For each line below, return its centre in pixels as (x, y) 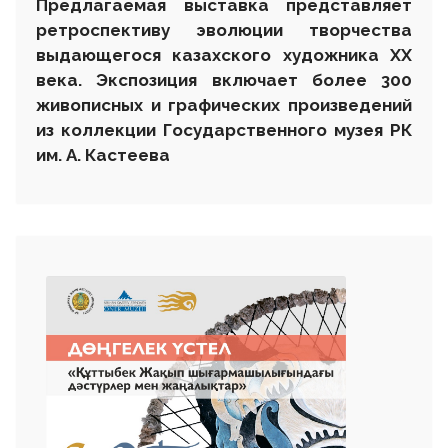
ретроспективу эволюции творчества (224, 29)
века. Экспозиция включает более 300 (224, 79)
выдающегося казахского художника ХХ (224, 54)
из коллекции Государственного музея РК (224, 129)
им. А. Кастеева (103, 154)
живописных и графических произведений (224, 104)
